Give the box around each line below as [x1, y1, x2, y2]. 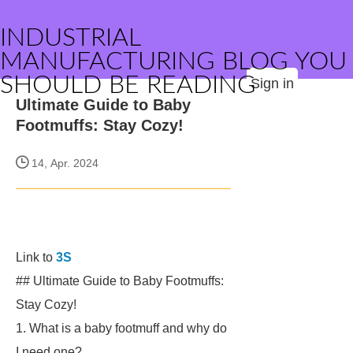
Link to [16, 251, 56, 264]
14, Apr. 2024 [28, 157, 98, 169]
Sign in [251, 76, 294, 91]
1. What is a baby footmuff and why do [16, 321, 227, 335]
